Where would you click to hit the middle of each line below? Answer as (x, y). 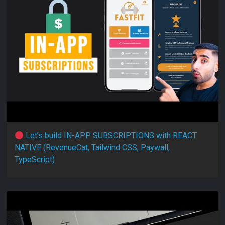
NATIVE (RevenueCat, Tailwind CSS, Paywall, (92, 147)
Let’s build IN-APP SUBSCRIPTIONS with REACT (110, 135)
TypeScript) (35, 159)
